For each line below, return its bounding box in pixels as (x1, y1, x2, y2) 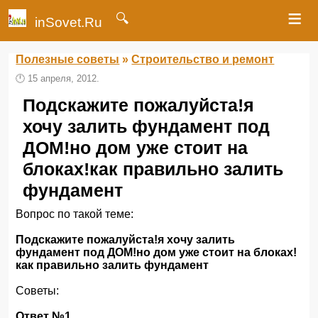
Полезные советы (16, 53, 120, 65)
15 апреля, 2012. (28, 73, 100, 84)
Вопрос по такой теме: (16, 208, 134, 220)
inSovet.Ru (35, 15, 102, 30)
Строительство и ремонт (131, 53, 275, 65)
